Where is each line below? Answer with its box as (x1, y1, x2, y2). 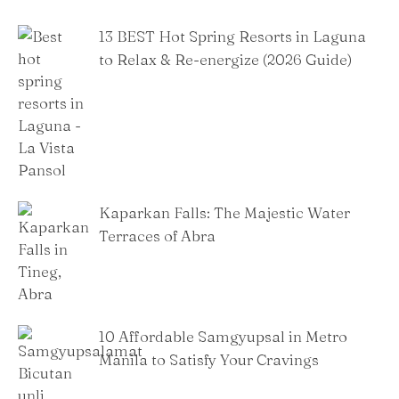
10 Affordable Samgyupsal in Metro (99, 327, 347, 346)
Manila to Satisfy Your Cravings (99, 350, 319, 370)
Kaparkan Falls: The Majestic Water (99, 203, 350, 223)
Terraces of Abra (99, 226, 216, 246)
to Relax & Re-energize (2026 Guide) (99, 50, 352, 69)
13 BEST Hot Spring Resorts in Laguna (99, 27, 366, 46)
